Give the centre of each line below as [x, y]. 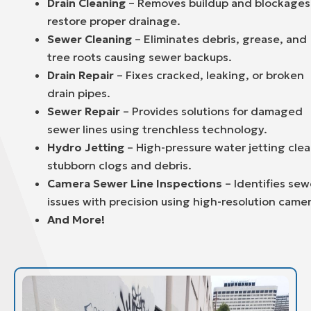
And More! [76, 220]
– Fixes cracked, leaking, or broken [209, 75]
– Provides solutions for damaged [211, 111]
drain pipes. [79, 93]
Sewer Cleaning [90, 39]
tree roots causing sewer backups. [140, 57]
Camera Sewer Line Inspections [135, 184]
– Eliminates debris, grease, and [219, 39]
